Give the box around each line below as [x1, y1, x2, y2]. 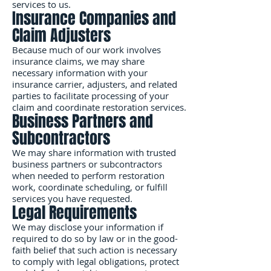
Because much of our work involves [12, 44, 161, 56]
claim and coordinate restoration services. [12, 101, 186, 113]
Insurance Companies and [12, 7, 176, 30]
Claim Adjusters [12, 24, 111, 47]
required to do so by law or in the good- [12, 232, 178, 244]
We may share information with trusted [12, 146, 176, 158]
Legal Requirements [12, 201, 137, 224]
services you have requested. [12, 192, 132, 204]
